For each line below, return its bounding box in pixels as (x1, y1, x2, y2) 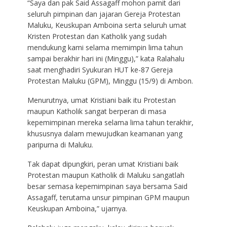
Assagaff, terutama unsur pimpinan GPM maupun (27, 192, 190, 202)
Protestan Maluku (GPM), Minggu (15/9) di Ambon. (27, 75, 193, 86)
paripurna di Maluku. (27, 139, 93, 149)
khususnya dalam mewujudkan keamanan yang (27, 128, 182, 138)
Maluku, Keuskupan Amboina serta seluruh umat (27, 20, 186, 30)
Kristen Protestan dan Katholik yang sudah (27, 31, 167, 41)
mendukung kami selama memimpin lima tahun (27, 42, 183, 52)
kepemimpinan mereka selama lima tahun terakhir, (27, 117, 194, 127)
